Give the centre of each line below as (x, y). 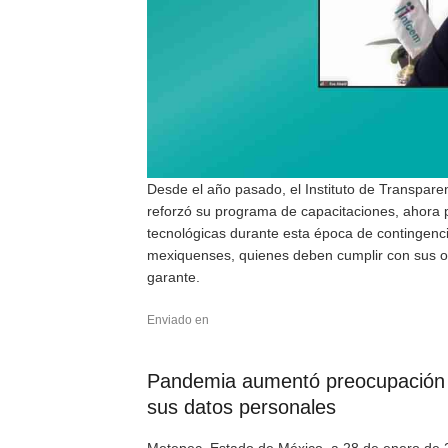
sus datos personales (241, 407)
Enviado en (178, 320)
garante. (173, 277)
